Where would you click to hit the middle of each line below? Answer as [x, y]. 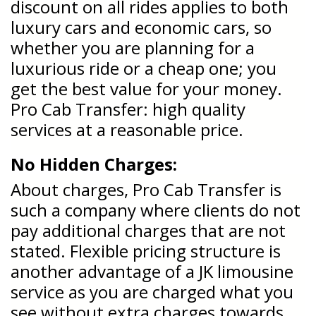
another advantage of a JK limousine [152, 271]
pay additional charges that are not [148, 230]
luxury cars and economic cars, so [141, 27]
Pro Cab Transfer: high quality [128, 109]
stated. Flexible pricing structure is [146, 250]
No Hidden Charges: [94, 164]
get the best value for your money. [146, 88]
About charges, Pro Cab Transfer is [146, 189]
